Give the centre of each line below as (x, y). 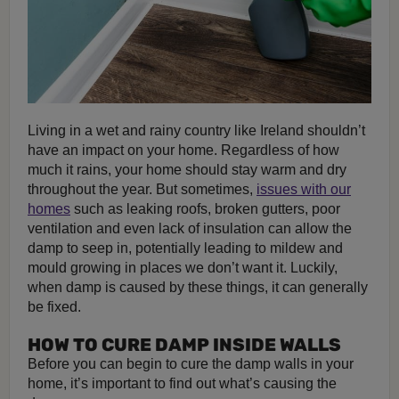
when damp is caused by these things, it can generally (198, 287)
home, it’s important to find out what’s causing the (182, 383)
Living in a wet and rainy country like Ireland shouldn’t (196, 130)
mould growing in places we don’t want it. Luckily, (183, 267)
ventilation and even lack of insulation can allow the (190, 228)
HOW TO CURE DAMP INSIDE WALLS (184, 344)
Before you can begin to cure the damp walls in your (191, 363)
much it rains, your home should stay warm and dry (187, 169)
